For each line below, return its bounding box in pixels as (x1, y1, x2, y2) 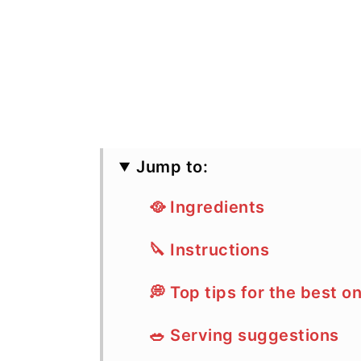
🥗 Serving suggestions (149, 326, 339, 345)
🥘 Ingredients (149, 197, 265, 217)
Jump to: (136, 157, 209, 176)
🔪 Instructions (149, 240, 269, 259)
